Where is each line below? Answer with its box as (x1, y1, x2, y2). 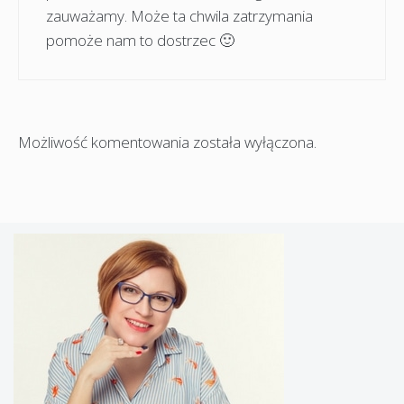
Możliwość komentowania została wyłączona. (18, 132, 317, 153)
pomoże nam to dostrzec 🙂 (46, 29, 234, 50)
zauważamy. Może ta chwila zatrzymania (46, 5, 313, 26)
